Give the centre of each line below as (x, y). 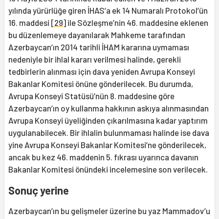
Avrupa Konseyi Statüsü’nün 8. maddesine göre (91, 96)
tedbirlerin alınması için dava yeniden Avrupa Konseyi (102, 72)
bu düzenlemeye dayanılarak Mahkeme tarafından (97, 35)
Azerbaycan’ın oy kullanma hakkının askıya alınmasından (109, 108)
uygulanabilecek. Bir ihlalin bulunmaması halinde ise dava (109, 133)
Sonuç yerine (39, 190)
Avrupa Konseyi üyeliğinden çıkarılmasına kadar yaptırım (108, 120)
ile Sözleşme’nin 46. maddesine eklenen (137, 23)
